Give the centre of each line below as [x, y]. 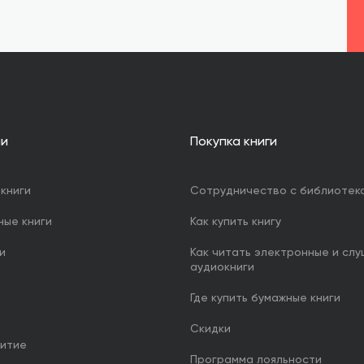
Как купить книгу [236, 222]
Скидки [210, 329]
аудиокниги [222, 267]
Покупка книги [234, 142]
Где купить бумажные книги [265, 298]
